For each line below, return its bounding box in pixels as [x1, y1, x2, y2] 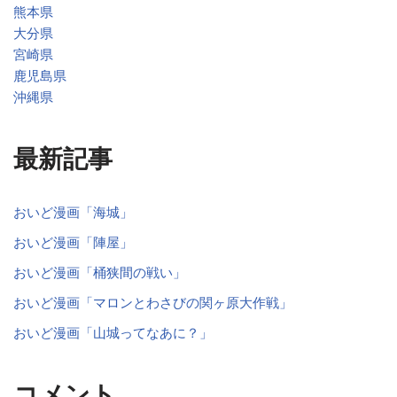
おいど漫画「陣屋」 [13, 234, 133, 250]
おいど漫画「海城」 [13, 204, 133, 220]
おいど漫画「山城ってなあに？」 [13, 324, 213, 340]
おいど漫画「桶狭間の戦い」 [13, 264, 186, 280]
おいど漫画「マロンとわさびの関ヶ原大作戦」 [13, 294, 292, 310]
